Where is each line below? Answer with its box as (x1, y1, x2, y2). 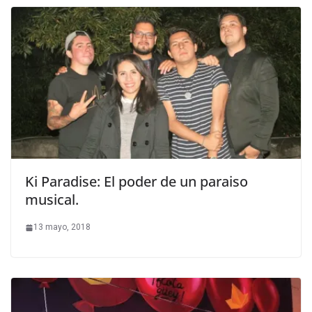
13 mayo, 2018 (33, 222, 91, 233)
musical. (25, 190, 79, 210)
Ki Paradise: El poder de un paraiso (25, 172, 248, 192)
